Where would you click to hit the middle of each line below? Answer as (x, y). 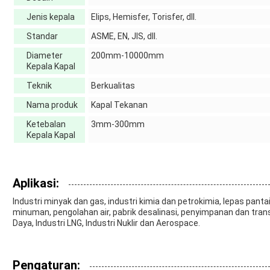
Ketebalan (46, 124)
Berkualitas (113, 86)
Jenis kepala (51, 17)
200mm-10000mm (127, 56)
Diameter (45, 56)
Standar (42, 36)
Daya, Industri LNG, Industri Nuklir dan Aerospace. (106, 223)
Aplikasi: (36, 184)
